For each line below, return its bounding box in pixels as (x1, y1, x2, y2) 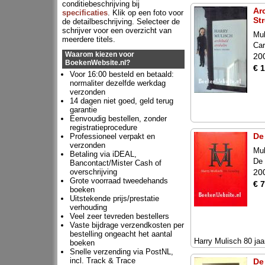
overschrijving (70, 167, 117, 176)
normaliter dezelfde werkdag (70, 79, 166, 88)
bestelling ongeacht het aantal (70, 230, 172, 238)
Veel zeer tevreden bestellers (70, 212, 169, 221)
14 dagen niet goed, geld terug (70, 96, 173, 105)
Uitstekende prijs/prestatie (70, 194, 159, 203)
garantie (70, 105, 97, 114)
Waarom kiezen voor (65, 50, 134, 59)
